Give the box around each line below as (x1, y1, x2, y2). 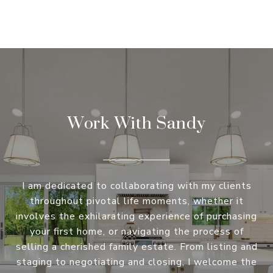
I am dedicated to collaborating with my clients (21, 179, 252, 193)
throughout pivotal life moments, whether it (29, 194, 244, 208)
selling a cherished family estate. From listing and (15, 240, 258, 254)
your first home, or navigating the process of (29, 225, 244, 239)
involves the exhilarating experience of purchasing (16, 210, 257, 224)
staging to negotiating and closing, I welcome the (16, 255, 257, 269)
